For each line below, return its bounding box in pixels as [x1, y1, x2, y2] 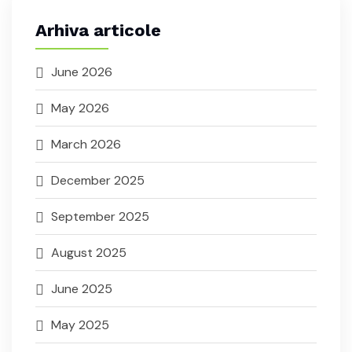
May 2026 [51, 100, 109, 117]
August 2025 [51, 244, 126, 262]
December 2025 [51, 172, 145, 189]
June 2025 [51, 280, 112, 298]
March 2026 [51, 136, 121, 153]
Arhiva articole [35, 20, 161, 41]
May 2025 [51, 317, 109, 334]
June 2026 [51, 64, 112, 81]
